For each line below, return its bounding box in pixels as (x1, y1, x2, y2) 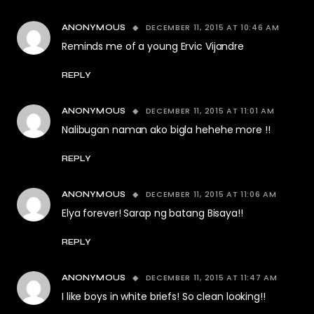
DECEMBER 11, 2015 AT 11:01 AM (145, 105, 275, 117)
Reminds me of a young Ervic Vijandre (62, 39, 244, 54)
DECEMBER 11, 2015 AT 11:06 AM (145, 189, 277, 200)
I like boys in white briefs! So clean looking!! (62, 289, 266, 304)
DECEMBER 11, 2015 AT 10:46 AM (145, 22, 280, 34)
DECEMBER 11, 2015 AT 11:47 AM (145, 272, 278, 284)
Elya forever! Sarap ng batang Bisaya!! (62, 206, 243, 221)
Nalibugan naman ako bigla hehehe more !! (62, 123, 271, 137)
